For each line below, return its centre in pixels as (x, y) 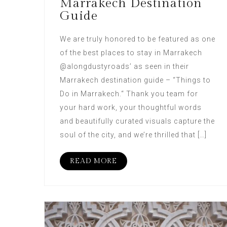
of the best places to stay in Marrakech (131, 53)
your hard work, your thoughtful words (131, 108)
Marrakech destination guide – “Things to (135, 80)
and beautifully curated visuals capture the (137, 121)
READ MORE (93, 161)
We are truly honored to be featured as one (138, 39)
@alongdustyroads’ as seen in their (124, 67)
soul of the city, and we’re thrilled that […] (133, 135)
